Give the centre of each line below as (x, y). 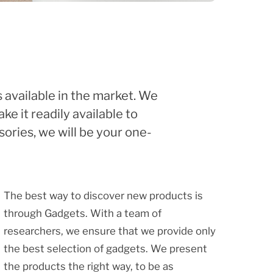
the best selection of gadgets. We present (105, 248)
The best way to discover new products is (103, 195)
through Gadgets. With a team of (82, 213)
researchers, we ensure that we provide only (109, 231)
